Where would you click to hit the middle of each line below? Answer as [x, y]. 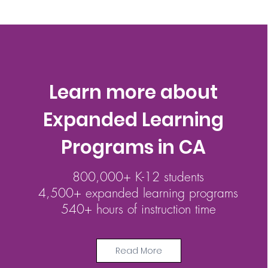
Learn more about [134, 92]
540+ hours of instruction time [138, 209]
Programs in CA [134, 147]
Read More [138, 250]
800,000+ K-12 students [138, 177]
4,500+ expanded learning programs [138, 193]
